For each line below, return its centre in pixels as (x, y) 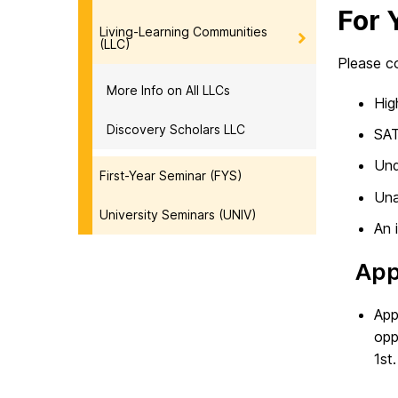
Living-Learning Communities (183, 31)
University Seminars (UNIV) (178, 214)
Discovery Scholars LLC (176, 129)
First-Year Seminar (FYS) (171, 175)
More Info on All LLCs (168, 90)
